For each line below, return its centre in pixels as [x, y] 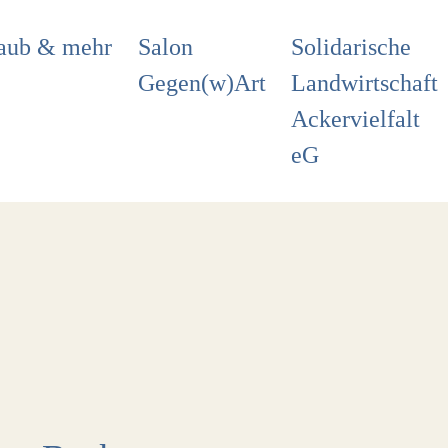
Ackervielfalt [356, 118]
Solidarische [351, 46]
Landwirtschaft [365, 82]
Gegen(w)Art [201, 82]
